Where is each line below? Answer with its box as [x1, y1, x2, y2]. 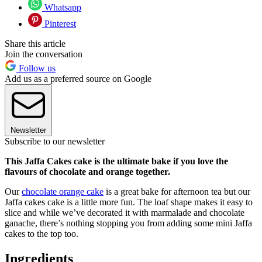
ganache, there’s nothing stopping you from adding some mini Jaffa [5, 218, 252, 229]
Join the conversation [5, 49, 82, 60]
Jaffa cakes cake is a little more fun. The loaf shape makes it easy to [5, 197, 253, 208]
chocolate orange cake [22, 187, 104, 197]
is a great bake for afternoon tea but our [104, 187, 250, 197]
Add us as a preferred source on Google [5, 74, 151, 84]
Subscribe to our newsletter [5, 136, 105, 147]
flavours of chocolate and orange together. [5, 167, 173, 177]
